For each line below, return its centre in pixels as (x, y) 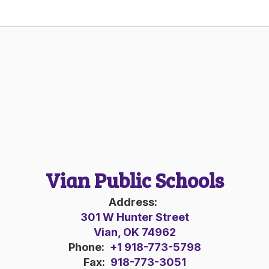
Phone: (86, 247)
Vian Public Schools (134, 180)
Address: (133, 202)
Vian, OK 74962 (134, 232)
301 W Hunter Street (134, 217)
